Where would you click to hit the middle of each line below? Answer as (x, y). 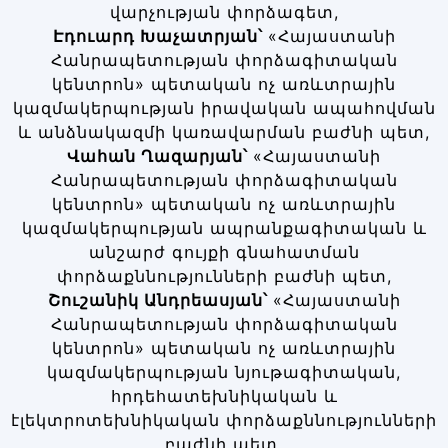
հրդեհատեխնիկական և (224, 396)
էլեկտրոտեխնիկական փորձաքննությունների (224, 420)
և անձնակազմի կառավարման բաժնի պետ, (224, 132)
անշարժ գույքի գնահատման (224, 252)
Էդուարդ (93, 36)
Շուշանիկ (93, 300)
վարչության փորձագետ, (224, 12)
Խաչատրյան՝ (203, 36)
